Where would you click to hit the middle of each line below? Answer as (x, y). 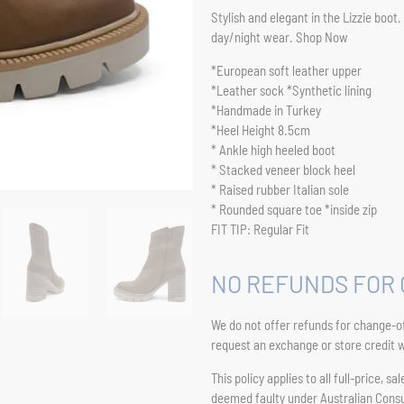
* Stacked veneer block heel (283, 169)
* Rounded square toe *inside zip (294, 209)
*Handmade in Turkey (266, 110)
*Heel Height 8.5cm (261, 129)
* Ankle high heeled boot (273, 149)
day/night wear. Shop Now (281, 37)
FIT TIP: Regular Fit (260, 229)
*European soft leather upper (286, 70)
